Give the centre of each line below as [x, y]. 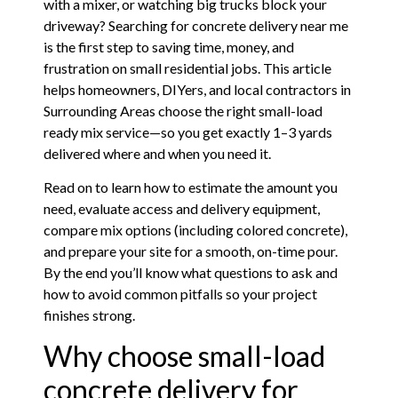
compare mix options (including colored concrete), [196, 230]
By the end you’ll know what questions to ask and [191, 273]
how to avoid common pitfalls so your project [181, 294]
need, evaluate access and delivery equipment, [182, 209]
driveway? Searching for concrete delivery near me [196, 25]
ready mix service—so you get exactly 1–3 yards [188, 131]
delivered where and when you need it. [158, 153]
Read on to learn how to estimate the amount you [191, 187]
